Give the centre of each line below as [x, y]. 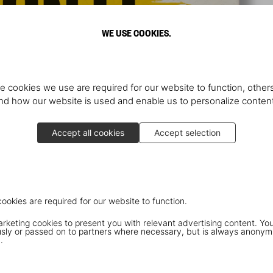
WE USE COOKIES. [136, 33]
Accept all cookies [88, 132]
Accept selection [187, 132]
